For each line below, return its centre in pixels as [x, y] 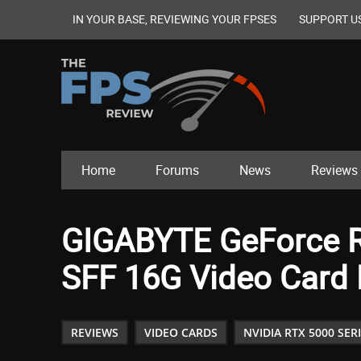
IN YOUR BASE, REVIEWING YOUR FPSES [174, 19]
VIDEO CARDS [181, 333]
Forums [177, 170]
